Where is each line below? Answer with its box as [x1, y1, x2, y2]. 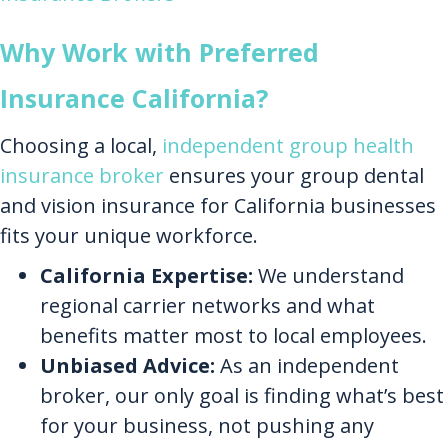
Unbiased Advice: [40, 352, 215, 380]
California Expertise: [40, 262, 253, 290]
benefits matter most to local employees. [40, 322, 427, 350]
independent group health [162, 132, 414, 160]
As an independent [215, 352, 399, 380]
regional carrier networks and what [40, 292, 375, 320]
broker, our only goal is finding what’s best [40, 382, 444, 410]
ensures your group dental [164, 162, 424, 190]
